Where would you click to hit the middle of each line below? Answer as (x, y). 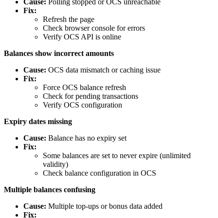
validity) (55, 164)
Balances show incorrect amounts (59, 54)
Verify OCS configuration (82, 105)
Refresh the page (69, 19)
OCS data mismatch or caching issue (103, 70)
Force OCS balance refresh (84, 88)
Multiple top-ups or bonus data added (104, 206)
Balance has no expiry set (86, 138)
